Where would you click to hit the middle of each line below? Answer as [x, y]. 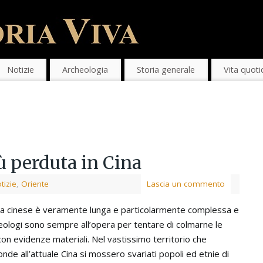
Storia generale [166, 70]
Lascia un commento [186, 184]
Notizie [20, 70]
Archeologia [85, 70]
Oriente [35, 184]
